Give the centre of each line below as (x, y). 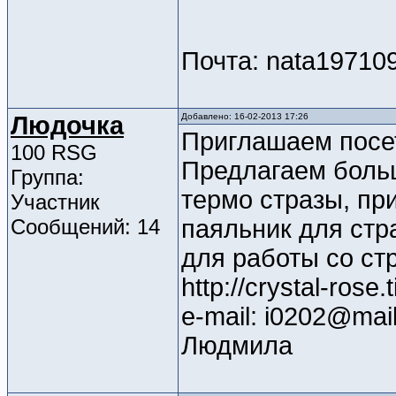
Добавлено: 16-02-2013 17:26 (245, 117)
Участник (55, 202)
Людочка (67, 126)
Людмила (237, 346)
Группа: (47, 178)
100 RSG (54, 153)
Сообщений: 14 (85, 227)
